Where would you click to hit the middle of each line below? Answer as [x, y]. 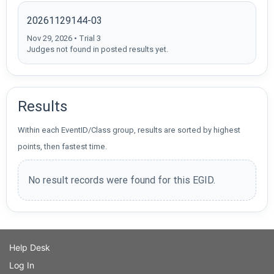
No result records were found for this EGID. [122, 180]
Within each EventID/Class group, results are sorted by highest [129, 130]
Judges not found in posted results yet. [98, 49]
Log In [22, 265]
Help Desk [30, 247]
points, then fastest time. [62, 146]
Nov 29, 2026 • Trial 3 [64, 38]
